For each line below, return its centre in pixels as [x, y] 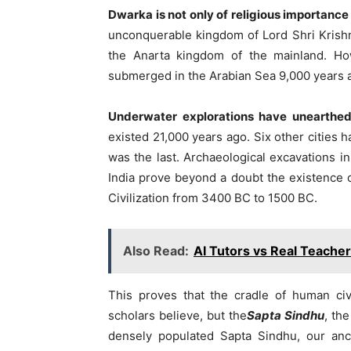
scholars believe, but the [177, 316]
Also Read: [156, 251]
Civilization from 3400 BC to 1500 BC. [213, 198]
